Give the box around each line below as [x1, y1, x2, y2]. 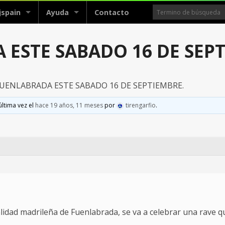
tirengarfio [126, 101, 156, 110]
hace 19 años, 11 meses [35, 101, 103, 110]
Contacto [94, 8, 129, 17]
